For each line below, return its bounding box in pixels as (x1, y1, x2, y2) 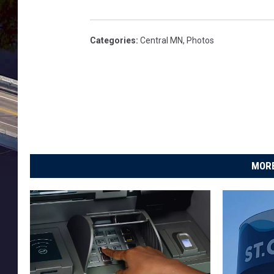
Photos (187, 35, 214, 46)
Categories (90, 35, 136, 46)
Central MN (140, 35, 183, 46)
